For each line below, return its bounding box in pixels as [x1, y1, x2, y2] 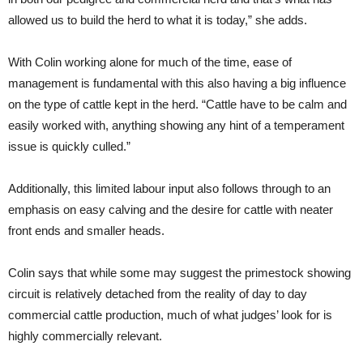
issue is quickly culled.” [8, 139, 130, 153]
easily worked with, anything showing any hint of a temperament [8, 117, 344, 132]
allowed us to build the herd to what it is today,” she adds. [8, 12, 307, 27]
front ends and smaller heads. [8, 223, 164, 237]
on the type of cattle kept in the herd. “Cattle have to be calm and [8, 96, 347, 111]
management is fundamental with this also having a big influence [8, 75, 346, 90]
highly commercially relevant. [8, 328, 162, 343]
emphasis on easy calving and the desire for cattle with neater [8, 202, 333, 216]
